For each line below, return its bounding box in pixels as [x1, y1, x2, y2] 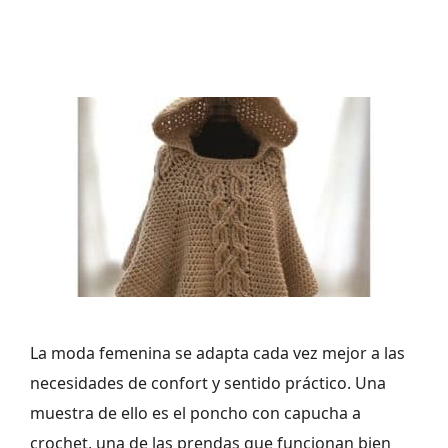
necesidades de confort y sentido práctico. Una [30, 372, 386, 395]
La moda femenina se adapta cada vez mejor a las [30, 342, 405, 365]
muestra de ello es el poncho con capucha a [30, 402, 361, 425]
